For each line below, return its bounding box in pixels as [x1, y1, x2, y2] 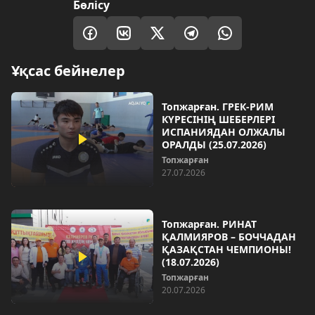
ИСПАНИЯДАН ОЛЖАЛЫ [162, 125, 285, 139]
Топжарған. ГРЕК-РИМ [162, 100, 274, 113]
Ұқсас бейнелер [11, 61, 125, 80]
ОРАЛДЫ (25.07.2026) [162, 138, 266, 151]
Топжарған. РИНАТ [162, 217, 257, 231]
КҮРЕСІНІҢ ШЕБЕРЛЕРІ [162, 112, 275, 126]
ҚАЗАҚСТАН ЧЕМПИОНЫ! [162, 242, 291, 256]
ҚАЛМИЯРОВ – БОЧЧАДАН [162, 229, 296, 243]
